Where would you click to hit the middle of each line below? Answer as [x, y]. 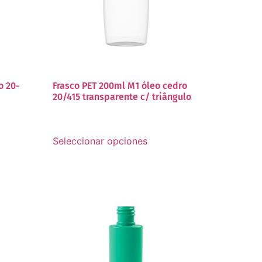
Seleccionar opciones [100, 141]
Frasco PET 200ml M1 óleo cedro [120, 86]
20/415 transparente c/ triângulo [122, 97]
